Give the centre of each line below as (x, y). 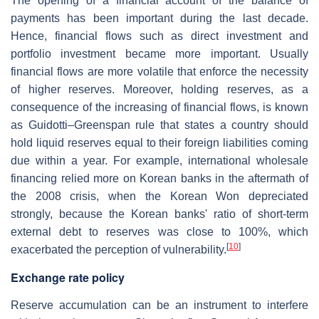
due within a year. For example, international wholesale (159, 160)
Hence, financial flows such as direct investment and (159, 36)
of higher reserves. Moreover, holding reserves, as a (159, 89)
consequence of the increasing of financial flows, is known (159, 107)
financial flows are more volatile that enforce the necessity (159, 71)
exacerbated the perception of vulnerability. (119, 249)
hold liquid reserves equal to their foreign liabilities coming (159, 142)
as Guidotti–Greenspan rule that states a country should (159, 125)
